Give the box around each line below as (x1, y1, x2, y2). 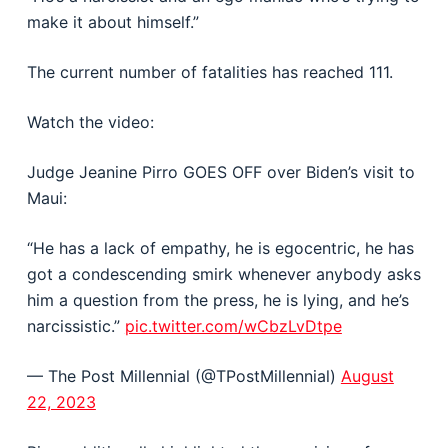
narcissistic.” (26, 316, 125, 336)
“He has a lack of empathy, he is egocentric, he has (26, 238, 414, 258)
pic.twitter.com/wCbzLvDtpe (124, 316, 342, 336)
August (340, 366, 394, 386)
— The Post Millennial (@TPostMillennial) (26, 366, 341, 386)
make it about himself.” (26, 12, 199, 32)
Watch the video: (26, 112, 154, 132)
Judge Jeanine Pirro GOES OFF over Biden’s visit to (26, 162, 415, 182)
